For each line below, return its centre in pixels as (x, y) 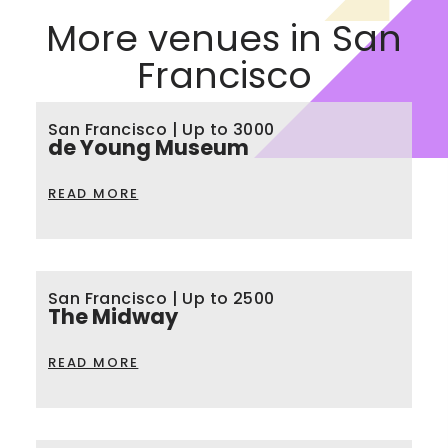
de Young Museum (148, 148)
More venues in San (224, 39)
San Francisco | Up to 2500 (161, 299)
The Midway (113, 317)
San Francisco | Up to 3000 (161, 130)
